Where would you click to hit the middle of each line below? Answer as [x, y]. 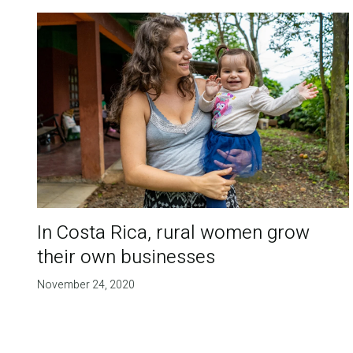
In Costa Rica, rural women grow [173, 232]
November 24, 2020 [85, 284]
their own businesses [126, 257]
